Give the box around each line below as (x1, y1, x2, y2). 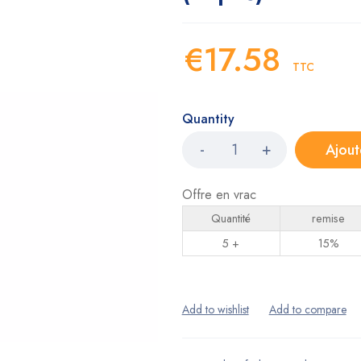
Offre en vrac (181, 185, 256, 204)
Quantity (181, 110, 234, 128)
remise (312, 210, 346, 226)
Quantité (211, 210, 251, 226)
